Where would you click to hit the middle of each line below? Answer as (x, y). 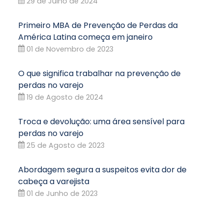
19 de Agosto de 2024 (64, 97)
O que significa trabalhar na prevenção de (99, 73)
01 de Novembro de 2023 (69, 49)
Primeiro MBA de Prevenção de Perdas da (98, 25)
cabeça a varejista (54, 181)
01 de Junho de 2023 (61, 193)
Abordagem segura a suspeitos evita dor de (102, 169)
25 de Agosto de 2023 (65, 145)
